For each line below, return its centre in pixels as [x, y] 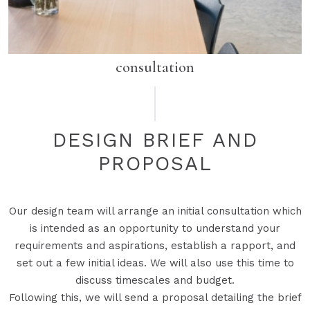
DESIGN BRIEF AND [155, 139]
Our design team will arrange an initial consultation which [155, 211]
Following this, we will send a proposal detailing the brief [155, 297]
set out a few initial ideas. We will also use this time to [155, 263]
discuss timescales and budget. [155, 280]
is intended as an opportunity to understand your [155, 228]
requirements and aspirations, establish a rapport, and [155, 245]
